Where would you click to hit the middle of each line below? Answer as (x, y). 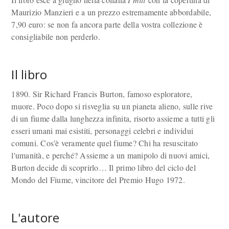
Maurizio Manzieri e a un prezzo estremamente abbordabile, (111, 12)
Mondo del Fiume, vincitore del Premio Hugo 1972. (98, 180)
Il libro (29, 74)
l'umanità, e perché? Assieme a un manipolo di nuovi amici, (111, 155)
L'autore (36, 217)
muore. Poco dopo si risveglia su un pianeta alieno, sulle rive (112, 106)
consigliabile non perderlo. (56, 37)
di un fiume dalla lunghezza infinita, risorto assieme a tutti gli (113, 118)
